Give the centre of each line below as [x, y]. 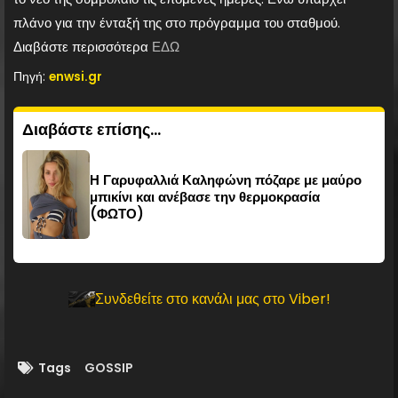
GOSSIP [109, 367]
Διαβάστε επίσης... [92, 129]
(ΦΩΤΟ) [117, 213]
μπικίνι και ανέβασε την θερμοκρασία [205, 196]
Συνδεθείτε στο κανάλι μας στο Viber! [212, 299]
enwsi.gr [76, 76]
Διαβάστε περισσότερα [83, 46]
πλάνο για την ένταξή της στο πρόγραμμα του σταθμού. [177, 22]
